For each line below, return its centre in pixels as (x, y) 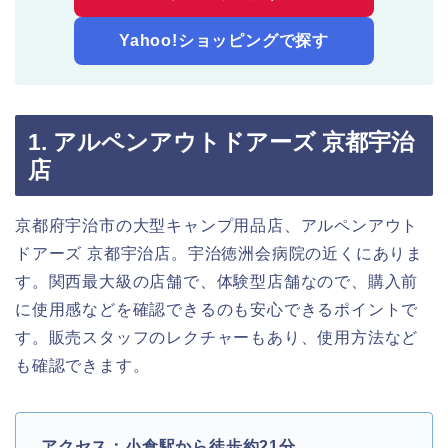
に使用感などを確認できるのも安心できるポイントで (217, 309)
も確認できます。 (82, 365)
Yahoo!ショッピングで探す (224, 40)
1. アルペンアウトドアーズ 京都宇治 (221, 142)
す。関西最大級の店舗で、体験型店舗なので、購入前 (217, 281)
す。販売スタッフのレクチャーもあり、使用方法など (217, 337)
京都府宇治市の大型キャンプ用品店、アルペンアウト (217, 225)
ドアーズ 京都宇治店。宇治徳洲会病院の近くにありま (219, 253)
